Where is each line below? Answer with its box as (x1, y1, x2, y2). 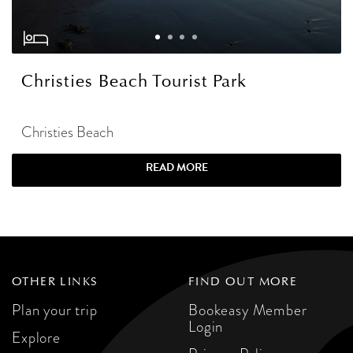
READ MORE (145, 159, 208, 176)
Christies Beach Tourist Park (21, 71, 247, 92)
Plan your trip (12, 299, 98, 321)
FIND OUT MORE (188, 274, 298, 290)
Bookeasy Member (188, 299, 307, 321)
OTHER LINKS (12, 274, 98, 290)
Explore (12, 327, 61, 349)
